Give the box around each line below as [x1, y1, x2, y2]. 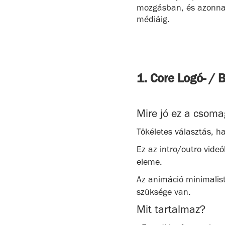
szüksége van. [137, 186, 191, 197]
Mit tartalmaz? [137, 202, 205, 216]
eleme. [137, 156, 162, 167]
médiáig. [137, 14, 170, 25]
